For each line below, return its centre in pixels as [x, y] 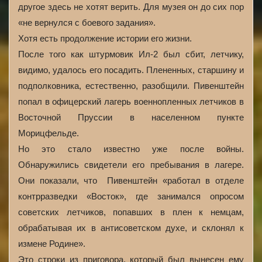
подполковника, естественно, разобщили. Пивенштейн [131, 86]
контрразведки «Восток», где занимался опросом [131, 196]
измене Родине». [52, 244]
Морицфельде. [49, 133]
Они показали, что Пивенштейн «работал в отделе [131, 180]
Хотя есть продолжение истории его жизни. [105, 38]
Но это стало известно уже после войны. [131, 149]
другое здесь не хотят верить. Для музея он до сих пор [131, 7]
